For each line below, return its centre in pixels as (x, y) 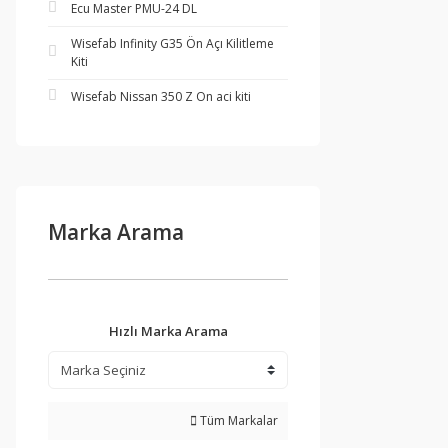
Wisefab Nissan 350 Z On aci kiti (161, 96)
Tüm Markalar (237, 420)
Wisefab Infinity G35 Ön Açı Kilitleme (172, 43)
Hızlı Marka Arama (168, 331)
